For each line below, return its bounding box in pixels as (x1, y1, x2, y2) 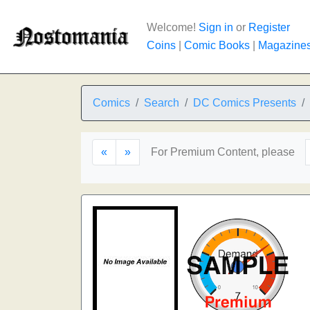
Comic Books (184, 39, 250, 51)
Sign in (199, 21, 233, 33)
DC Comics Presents (193, 97, 296, 109)
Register (248, 21, 290, 33)
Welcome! (147, 21, 199, 33)
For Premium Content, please (151, 146, 295, 158)
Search (144, 97, 179, 109)
